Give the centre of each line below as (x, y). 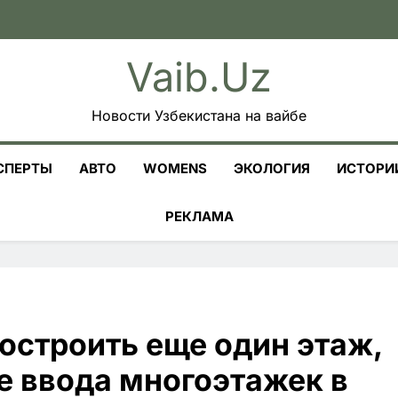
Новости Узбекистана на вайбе (199, 115)
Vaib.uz (199, 77)
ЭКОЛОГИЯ (272, 168)
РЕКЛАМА (199, 216)
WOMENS (175, 168)
